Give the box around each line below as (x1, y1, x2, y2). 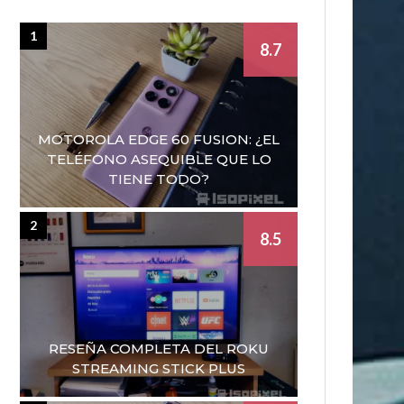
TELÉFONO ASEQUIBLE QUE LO (46, 150, 271, 168)
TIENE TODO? (108, 170, 209, 188)
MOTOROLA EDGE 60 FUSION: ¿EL (38, 130, 280, 148)
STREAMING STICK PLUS (72, 359, 245, 377)
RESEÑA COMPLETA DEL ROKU (49, 339, 269, 357)
